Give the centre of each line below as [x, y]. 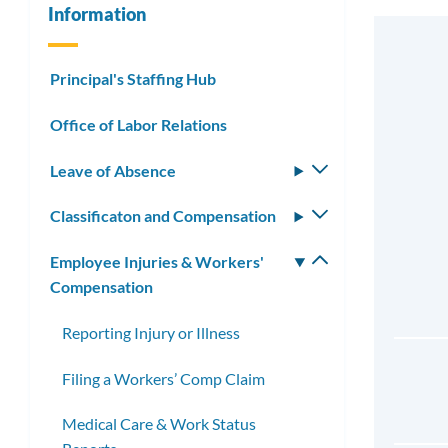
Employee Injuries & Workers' [157, 262]
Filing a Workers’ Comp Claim [163, 378]
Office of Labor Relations [138, 124]
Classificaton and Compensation [163, 216]
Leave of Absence [113, 170]
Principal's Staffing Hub [133, 78]
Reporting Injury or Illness [151, 332]
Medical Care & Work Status [159, 424]
